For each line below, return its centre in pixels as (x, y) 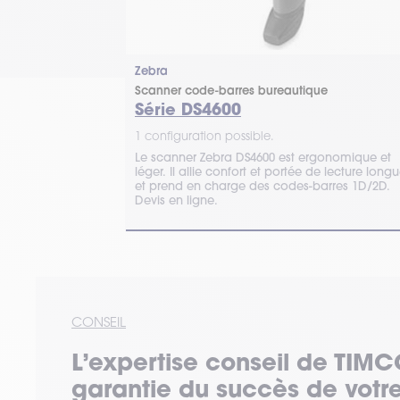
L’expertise (138, 362)
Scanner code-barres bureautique (231, 91)
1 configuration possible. (204, 136)
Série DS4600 (188, 109)
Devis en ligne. (176, 200)
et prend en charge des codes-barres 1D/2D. (262, 186)
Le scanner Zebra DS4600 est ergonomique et (263, 157)
